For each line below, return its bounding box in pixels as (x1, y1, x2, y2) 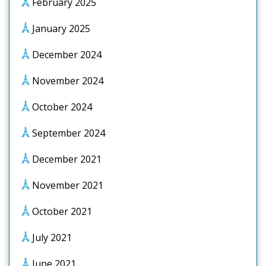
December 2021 (32, 153, 102, 166)
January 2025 (32, 22, 90, 35)
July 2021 (32, 231, 72, 244)
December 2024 (32, 48, 102, 61)
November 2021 (32, 179, 103, 192)
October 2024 (32, 100, 92, 113)
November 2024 (32, 74, 103, 87)
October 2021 (32, 205, 92, 218)
